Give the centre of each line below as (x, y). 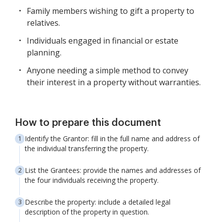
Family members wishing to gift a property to (111, 11)
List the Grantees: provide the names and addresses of (113, 170)
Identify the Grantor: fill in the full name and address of (112, 139)
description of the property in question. (87, 212)
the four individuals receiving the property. (92, 180)
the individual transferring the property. (87, 148)
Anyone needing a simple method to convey (108, 70)
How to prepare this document (88, 123)
